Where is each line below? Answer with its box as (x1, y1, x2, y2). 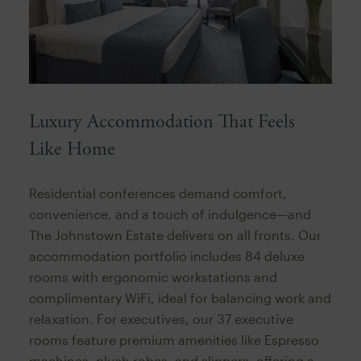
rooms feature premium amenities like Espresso (28, 332, 319, 348)
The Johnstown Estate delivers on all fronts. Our (28, 227, 322, 243)
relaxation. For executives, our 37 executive (28, 311, 293, 327)
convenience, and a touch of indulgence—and (28, 206, 311, 222)
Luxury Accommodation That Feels (28, 110, 295, 135)
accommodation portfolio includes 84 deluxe (28, 248, 305, 264)
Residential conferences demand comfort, (28, 185, 287, 201)
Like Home (28, 137, 115, 162)
